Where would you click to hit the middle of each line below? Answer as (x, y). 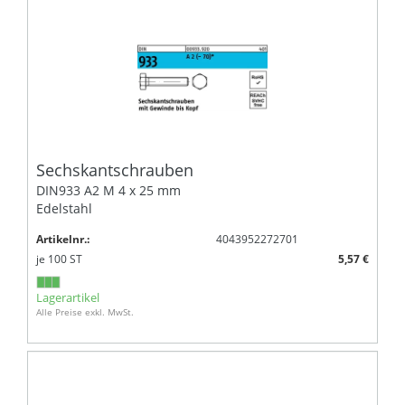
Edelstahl (64, 208)
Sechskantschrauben (115, 170)
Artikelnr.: (63, 239)
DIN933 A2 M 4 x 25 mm (108, 190)
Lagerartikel (68, 297)
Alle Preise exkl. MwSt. (85, 311)
